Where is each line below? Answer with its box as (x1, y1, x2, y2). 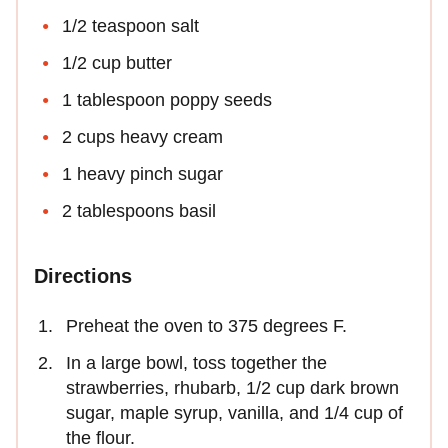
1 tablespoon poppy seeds (62, 89, 272, 110)
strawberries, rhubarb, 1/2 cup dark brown (66, 377, 399, 398)
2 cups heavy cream (62, 126, 223, 147)
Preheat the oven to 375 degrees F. (66, 315, 347, 336)
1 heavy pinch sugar (62, 163, 223, 184)
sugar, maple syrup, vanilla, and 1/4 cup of (66, 402, 403, 423)
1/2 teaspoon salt (62, 15, 199, 36)
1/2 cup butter (62, 52, 172, 73)
